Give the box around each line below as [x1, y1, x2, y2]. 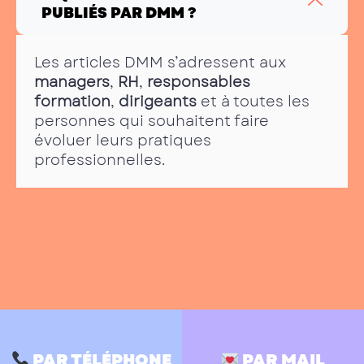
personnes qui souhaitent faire [34, 110, 269, 132]
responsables [147, 71, 250, 93]
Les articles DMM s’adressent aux [34, 51, 286, 73]
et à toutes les [197, 90, 310, 112]
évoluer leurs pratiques [34, 129, 211, 151]
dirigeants [119, 90, 197, 112]
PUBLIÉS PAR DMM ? [41, 2, 196, 24]
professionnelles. [34, 149, 165, 171]
